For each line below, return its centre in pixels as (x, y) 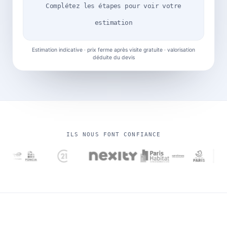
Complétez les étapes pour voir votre (113, 6)
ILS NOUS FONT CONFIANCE (113, 135)
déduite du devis (113, 58)
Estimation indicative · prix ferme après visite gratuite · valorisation (113, 50)
